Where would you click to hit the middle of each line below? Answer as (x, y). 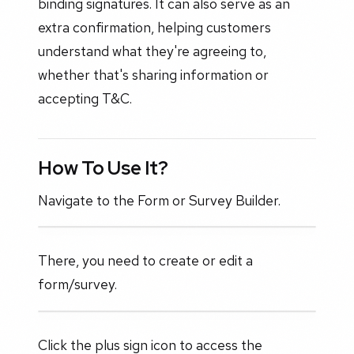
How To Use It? (103, 168)
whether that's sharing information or (153, 75)
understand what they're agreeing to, (152, 51)
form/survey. (77, 284)
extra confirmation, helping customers (154, 28)
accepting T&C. (85, 99)
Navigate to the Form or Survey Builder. (159, 200)
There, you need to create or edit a (145, 261)
